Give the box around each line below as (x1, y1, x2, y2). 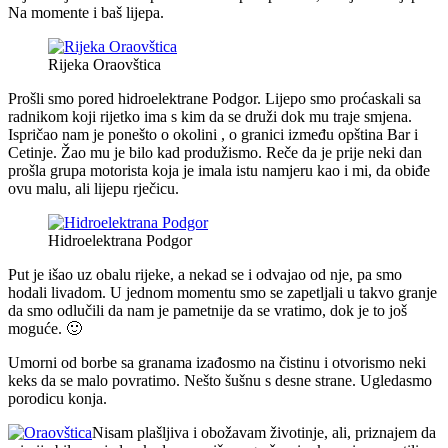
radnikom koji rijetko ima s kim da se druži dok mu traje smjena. (8, 107, 412, 125)
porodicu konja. (8, 389, 107, 407)
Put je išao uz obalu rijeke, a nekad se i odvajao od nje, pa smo (8, 265, 402, 283)
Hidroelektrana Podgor (48, 231, 192, 249)
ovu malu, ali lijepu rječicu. (8, 179, 179, 197)
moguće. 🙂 (8, 319, 82, 337)
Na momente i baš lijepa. (8, 3, 164, 21)
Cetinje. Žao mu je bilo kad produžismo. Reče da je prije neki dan (8, 143, 422, 161)
